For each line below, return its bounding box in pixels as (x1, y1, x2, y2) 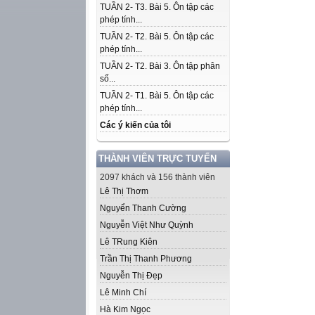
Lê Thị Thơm (100, 186, 148, 196)
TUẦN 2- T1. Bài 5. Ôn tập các (100, 91, 214, 101)
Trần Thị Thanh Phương (100, 254, 192, 264)
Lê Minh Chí (100, 288, 146, 297)
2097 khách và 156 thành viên (100, 172, 215, 182)
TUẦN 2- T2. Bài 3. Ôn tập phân (100, 61, 220, 71)
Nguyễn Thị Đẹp (100, 271, 162, 281)
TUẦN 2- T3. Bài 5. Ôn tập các (100, 2, 214, 12)
